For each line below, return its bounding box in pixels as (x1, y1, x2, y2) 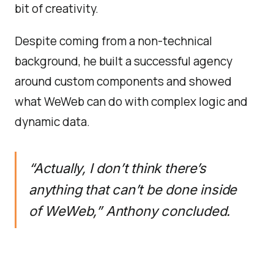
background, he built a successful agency (15, 53, 232, 69)
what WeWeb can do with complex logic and (15, 94, 248, 109)
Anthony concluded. (105, 203, 231, 219)
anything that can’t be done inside (29, 182, 237, 198)
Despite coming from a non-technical (15, 33, 212, 49)
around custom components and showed (15, 73, 232, 89)
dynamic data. (15, 114, 90, 130)
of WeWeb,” (29, 203, 106, 219)
